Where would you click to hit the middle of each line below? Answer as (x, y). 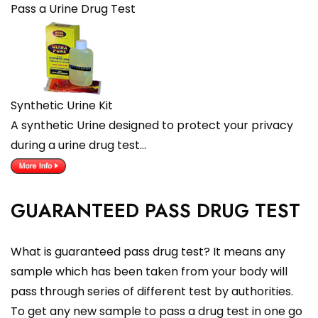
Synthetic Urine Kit (62, 106)
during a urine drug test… (78, 146)
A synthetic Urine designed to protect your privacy (152, 126)
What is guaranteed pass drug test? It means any (148, 252)
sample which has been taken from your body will (149, 272)
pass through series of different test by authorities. (152, 292)
